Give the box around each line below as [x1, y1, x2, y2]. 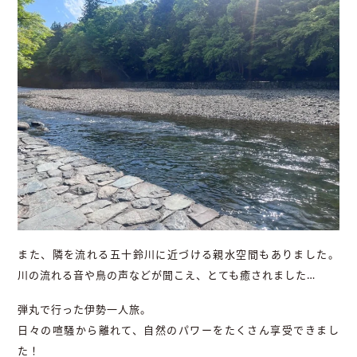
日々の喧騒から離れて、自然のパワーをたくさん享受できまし [18, 322, 339, 337]
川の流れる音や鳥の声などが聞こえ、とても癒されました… [18, 267, 316, 282]
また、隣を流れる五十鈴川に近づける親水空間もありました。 [18, 246, 339, 261]
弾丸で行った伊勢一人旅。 [18, 301, 152, 316]
